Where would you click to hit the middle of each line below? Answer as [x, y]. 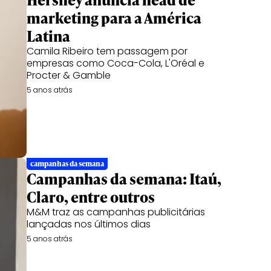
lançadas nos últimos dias [89, 224]
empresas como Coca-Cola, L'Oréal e [116, 63]
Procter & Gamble [69, 75]
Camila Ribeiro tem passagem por [107, 51]
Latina [48, 36]
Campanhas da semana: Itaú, [124, 179]
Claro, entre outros [91, 197]
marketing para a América [114, 18]
